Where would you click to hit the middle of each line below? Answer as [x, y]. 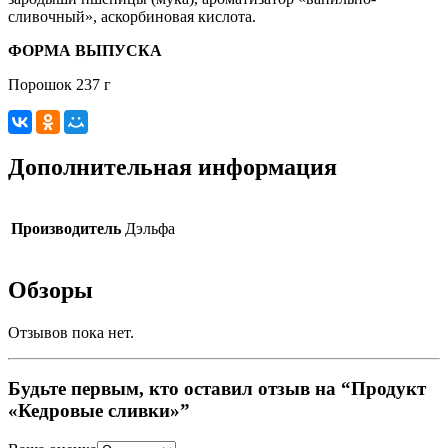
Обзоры [50, 289]
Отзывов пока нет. [71, 332]
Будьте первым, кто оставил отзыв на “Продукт [217, 389]
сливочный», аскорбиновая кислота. [132, 17]
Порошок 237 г [59, 85]
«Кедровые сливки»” [99, 411]
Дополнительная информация [172, 166]
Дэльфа [150, 228]
